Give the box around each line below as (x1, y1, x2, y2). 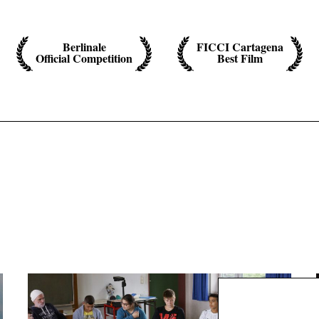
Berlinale (62, 38, 106, 56)
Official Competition (36, 50, 132, 67)
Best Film (217, 50, 263, 67)
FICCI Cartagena (197, 38, 283, 56)
